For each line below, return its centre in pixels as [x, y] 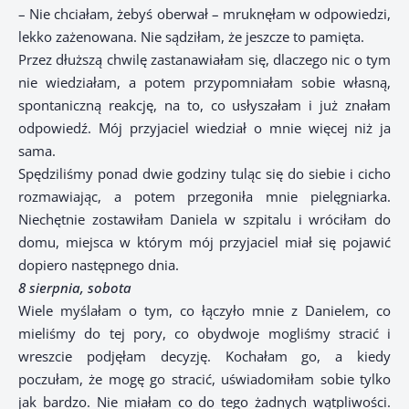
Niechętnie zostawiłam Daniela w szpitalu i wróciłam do [204, 220]
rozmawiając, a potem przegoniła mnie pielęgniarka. [204, 197]
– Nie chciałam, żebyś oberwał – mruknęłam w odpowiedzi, [204, 14]
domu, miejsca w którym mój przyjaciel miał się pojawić [204, 242]
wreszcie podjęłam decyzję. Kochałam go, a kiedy [204, 357]
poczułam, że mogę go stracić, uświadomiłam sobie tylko [204, 379]
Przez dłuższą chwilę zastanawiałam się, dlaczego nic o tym [204, 60]
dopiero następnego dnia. [99, 265]
